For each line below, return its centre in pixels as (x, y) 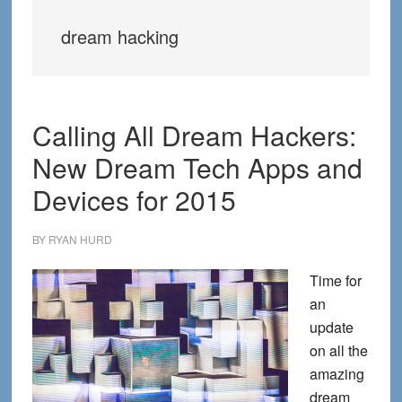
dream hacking (119, 36)
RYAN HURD (80, 239)
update (331, 327)
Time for (335, 280)
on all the (338, 350)
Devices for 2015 (134, 200)
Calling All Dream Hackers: (194, 135)
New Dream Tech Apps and (197, 167)
